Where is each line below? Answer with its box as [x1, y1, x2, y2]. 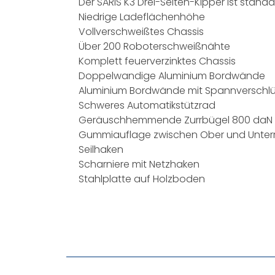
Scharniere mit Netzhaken [78, 157, 199, 172]
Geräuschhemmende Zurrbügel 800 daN [78, 113, 273, 128]
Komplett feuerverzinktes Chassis [78, 54, 236, 69]
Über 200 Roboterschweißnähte [78, 39, 230, 54]
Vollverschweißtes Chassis [78, 25, 204, 39]
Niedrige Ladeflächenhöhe [78, 10, 205, 25]
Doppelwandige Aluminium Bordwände [78, 69, 265, 83]
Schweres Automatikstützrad [78, 98, 215, 113]
